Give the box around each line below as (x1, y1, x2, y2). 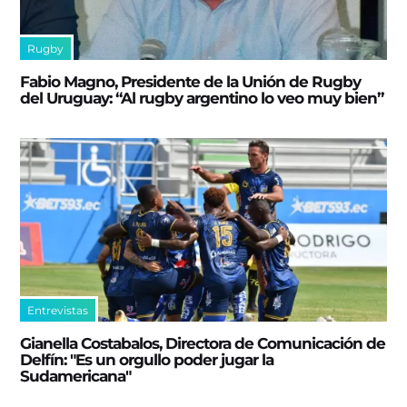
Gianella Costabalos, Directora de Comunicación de (20, 333, 386, 352)
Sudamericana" (20, 366, 132, 385)
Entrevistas (27, 303, 89, 317)
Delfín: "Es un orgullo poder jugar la (20, 350, 274, 369)
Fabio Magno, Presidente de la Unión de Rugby (20, 72, 362, 91)
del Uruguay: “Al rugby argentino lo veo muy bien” (20, 88, 384, 107)
